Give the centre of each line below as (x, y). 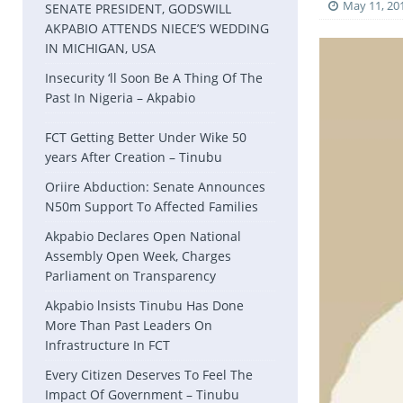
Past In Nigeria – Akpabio (120, 98)
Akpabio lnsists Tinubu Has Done (144, 305)
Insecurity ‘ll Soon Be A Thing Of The (154, 78)
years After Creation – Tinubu (134, 157)
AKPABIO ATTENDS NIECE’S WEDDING (157, 28)
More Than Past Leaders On (129, 325)
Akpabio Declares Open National (143, 236)
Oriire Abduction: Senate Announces (155, 187)
